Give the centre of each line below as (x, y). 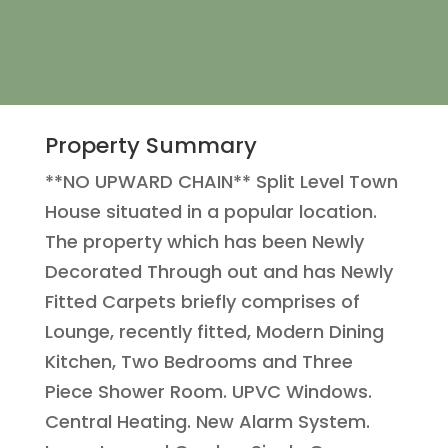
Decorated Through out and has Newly (218, 272)
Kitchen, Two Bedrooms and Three (198, 362)
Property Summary (150, 146)
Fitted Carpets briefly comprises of (202, 302)
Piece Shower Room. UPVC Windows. (208, 392)
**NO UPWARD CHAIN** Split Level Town (221, 182)
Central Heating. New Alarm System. (207, 422)
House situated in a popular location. (210, 212)
